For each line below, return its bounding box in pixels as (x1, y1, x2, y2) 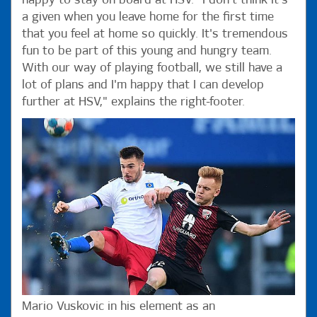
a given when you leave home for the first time (22, 11, 274, 23)
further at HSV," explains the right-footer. (22, 96, 263, 108)
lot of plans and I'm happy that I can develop (22, 79, 264, 91)
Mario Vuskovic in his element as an (22, 300, 215, 313)
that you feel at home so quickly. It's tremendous (22, 28, 288, 40)
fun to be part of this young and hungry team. (22, 45, 272, 57)
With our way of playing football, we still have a (22, 62, 282, 74)
